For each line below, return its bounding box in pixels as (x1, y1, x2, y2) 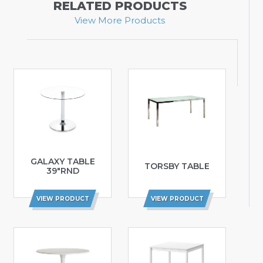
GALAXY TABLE (30, 156, 95, 167)
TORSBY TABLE (144, 161, 210, 172)
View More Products (75, 14, 165, 26)
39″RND (46, 166, 79, 177)
